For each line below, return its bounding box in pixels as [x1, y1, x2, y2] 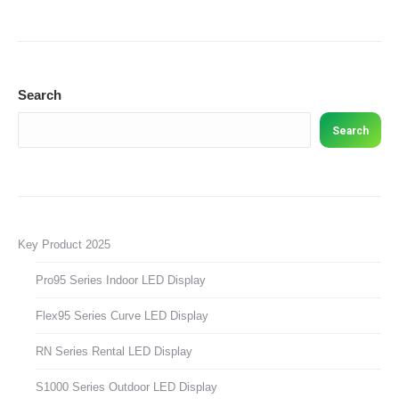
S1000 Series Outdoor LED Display [36, 380, 217, 395]
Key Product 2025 [18, 238, 110, 252]
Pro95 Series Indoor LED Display [36, 273, 206, 288]
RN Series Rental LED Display [36, 345, 192, 359]
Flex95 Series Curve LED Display [36, 309, 208, 323]
